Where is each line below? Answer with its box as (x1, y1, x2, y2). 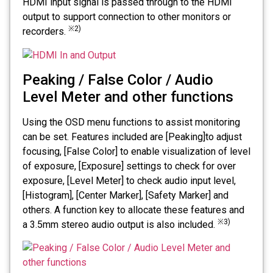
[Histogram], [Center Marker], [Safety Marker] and (23, 190, 229, 202)
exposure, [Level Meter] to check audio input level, (23, 175, 236, 187)
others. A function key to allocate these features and (23, 204, 244, 216)
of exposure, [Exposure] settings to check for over (23, 160, 236, 172)
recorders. (23, 26, 68, 38)
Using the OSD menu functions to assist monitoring (23, 116, 240, 129)
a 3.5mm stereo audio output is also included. (23, 219, 218, 231)
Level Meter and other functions (23, 88, 233, 106)
